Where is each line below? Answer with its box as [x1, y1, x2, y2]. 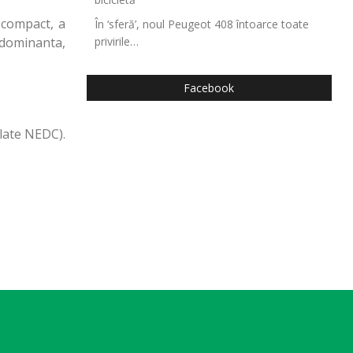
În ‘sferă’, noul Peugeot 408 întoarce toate [94, 17, 309, 32]
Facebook [184, 80, 235, 95]
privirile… [94, 34, 139, 49]
